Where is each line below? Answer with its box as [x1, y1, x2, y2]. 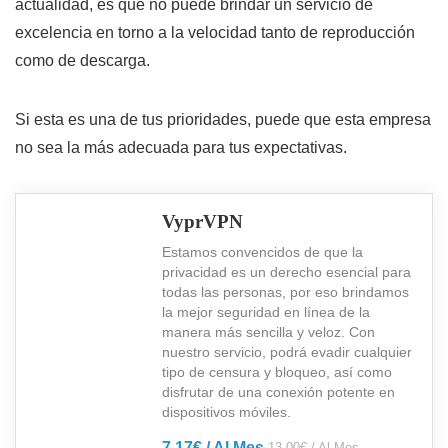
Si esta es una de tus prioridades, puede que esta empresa [15, 110, 431, 128]
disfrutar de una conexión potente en [162, 383, 395, 400]
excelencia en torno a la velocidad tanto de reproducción [15, 23, 415, 41]
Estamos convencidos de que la [162, 243, 363, 260]
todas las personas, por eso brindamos [162, 283, 409, 300]
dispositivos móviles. [162, 403, 291, 420]
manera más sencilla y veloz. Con [162, 323, 375, 340]
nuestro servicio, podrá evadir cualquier [162, 343, 412, 360]
